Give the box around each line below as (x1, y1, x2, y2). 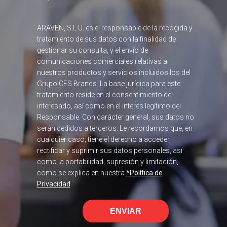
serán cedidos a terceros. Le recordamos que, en (36, 124, 193, 133)
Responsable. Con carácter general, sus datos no (36, 113, 194, 122)
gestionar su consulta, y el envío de (36, 46, 148, 55)
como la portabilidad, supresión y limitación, (36, 158, 178, 166)
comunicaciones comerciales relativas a (36, 57, 167, 66)
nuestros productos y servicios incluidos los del (36, 68, 191, 77)
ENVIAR (109, 207, 141, 216)
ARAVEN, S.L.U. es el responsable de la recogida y (36, 24, 193, 32)
